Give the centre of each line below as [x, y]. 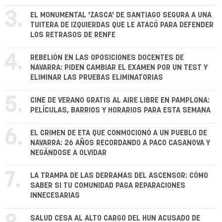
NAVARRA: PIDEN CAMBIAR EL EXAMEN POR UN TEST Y [119, 68]
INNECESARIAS [55, 196]
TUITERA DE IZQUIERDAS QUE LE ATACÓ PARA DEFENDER [122, 25]
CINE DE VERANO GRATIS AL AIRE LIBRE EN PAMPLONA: [120, 101]
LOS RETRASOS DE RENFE [73, 35]
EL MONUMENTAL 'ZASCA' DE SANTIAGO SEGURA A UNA [121, 15]
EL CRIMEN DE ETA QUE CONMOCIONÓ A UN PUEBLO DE [119, 133]
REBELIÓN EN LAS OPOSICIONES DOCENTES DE [107, 58]
